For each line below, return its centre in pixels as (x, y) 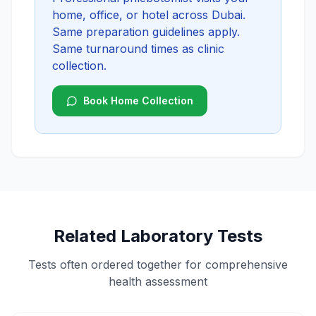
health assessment (158, 281)
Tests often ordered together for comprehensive (158, 265)
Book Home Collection (138, 101)
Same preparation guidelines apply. (146, 32)
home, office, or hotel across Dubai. (149, 15)
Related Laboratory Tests (158, 236)
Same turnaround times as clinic (138, 49)
